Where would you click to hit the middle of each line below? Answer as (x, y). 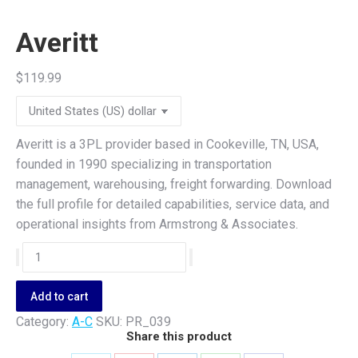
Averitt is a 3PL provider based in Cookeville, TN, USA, (167, 144)
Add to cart (59, 296)
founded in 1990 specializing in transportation (144, 164)
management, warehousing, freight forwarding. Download (174, 184)
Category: (44, 322)
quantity (37, 271)
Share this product (179, 336)
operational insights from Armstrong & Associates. (157, 224)
